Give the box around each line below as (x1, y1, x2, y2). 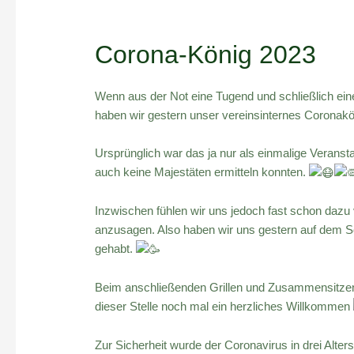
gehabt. (95, 241, 137, 255)
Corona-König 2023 (95, 40, 317, 69)
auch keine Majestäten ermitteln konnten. (95, 164, 310, 179)
